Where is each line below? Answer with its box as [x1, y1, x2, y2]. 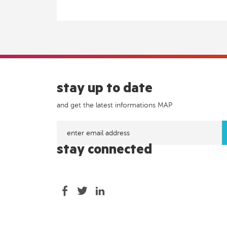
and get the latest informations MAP [57, 101, 172, 109]
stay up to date [57, 82, 153, 98]
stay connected [57, 143, 152, 159]
